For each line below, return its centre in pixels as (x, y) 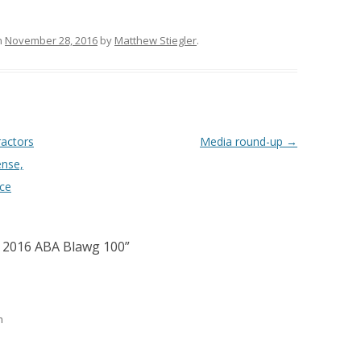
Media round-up (243, 141)
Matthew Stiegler (156, 40)
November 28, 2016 (51, 40)
